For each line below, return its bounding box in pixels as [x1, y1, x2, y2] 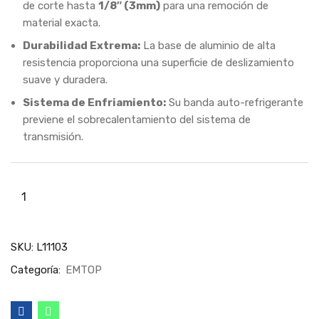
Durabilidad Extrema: [23, 39, 140, 52]
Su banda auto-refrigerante [166, 96, 303, 109]
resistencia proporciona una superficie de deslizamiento [23, 56, 294, 69]
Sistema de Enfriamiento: [23, 96, 166, 109]
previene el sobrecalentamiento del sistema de [23, 113, 251, 126]
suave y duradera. [23, 73, 108, 86]
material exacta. [23, 16, 100, 29]
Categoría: [11, 263, 63, 276]
